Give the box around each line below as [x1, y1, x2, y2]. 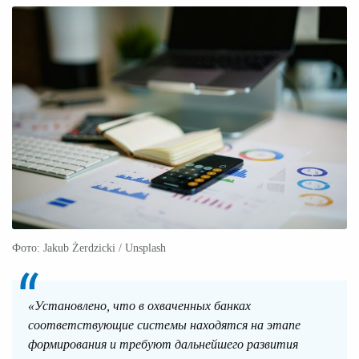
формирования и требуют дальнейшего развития [28, 337, 298, 352]
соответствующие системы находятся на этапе [28, 318, 301, 333]
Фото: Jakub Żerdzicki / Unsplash [12, 242, 166, 255]
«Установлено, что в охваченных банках [28, 299, 251, 313]
